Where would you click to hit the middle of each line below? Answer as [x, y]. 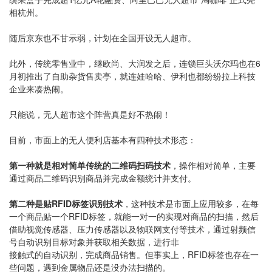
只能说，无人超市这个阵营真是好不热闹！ [90, 114]
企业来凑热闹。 [39, 89]
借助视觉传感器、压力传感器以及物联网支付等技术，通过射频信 [132, 229]
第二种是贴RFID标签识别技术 [66, 203]
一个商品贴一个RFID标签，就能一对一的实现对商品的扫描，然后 [134, 216]
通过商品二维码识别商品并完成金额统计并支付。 [103, 178]
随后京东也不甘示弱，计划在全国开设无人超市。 [103, 38]
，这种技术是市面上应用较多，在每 [191, 203]
